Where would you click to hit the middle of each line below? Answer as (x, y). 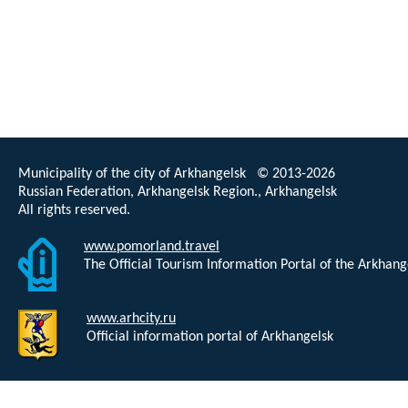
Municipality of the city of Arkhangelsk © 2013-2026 (177, 174)
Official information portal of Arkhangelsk (210, 337)
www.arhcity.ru (131, 319)
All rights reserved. (74, 210)
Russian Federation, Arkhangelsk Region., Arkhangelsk (178, 192)
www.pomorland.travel (152, 247)
